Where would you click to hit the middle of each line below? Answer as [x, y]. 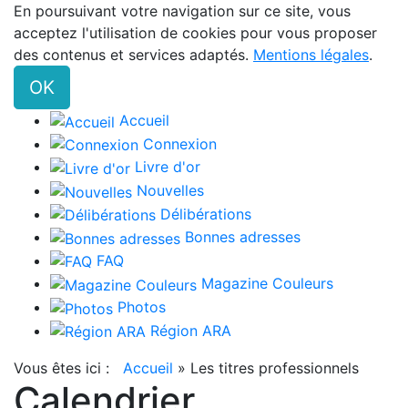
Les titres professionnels [275, 368]
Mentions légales [311, 55]
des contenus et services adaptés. [133, 55]
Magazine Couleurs [267, 284]
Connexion [180, 143]
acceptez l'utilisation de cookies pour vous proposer [195, 33]
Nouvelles [170, 190]
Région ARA [191, 330]
